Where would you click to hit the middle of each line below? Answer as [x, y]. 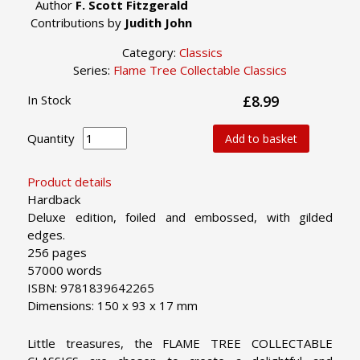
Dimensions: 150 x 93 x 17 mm [112, 305]
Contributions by [78, 22]
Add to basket [261, 138]
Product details [70, 181]
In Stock [49, 99]
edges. [46, 234]
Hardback [54, 199]
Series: [93, 70]
